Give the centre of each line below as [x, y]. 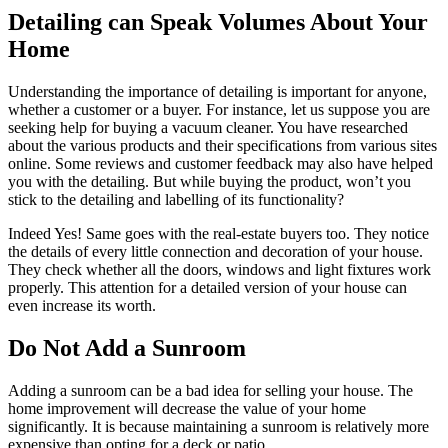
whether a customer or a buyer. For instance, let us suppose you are [219, 110]
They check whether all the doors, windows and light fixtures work [219, 270]
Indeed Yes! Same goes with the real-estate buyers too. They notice [218, 234]
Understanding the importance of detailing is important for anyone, [217, 92]
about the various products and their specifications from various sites [222, 146]
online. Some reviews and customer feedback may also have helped [220, 164]
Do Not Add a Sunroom [127, 348]
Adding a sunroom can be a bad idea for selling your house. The [210, 391]
